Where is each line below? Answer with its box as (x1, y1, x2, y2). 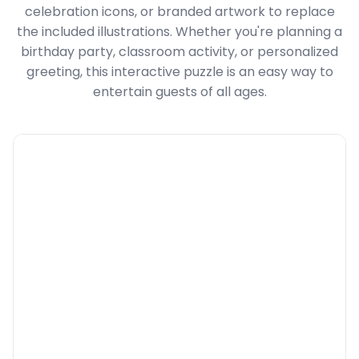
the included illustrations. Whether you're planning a (17, 22, 342, 41)
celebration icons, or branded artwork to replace (24, 2, 335, 21)
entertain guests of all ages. (92, 82, 267, 101)
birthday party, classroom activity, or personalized (21, 42, 338, 61)
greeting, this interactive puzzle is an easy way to (26, 62, 333, 81)
